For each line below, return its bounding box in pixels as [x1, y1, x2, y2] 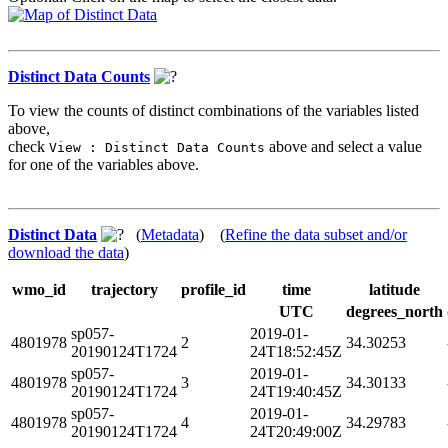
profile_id [181, 280, 246, 298]
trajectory [90, 280, 158, 298]
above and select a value [265, 137, 422, 155]
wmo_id [12, 280, 66, 298]
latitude [369, 280, 420, 298]
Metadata [141, 225, 199, 243]
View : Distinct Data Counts [49, 139, 265, 155]
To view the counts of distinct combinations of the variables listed [8, 101, 419, 119]
